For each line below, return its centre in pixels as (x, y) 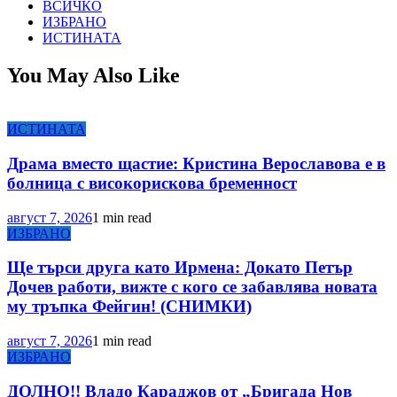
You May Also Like (93, 76)
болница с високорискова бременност (152, 183)
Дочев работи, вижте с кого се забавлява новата (192, 287)
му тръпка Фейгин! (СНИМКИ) (129, 307)
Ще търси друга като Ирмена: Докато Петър (180, 268)
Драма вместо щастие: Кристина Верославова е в (196, 163)
